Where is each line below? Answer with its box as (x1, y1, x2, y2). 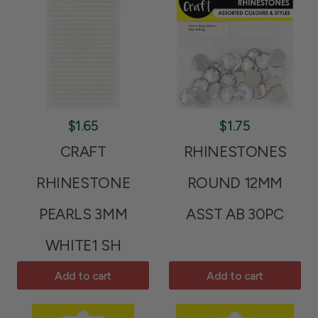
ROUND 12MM (187, 174, 283, 192)
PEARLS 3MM (39, 205, 128, 223)
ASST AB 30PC (186, 205, 284, 223)
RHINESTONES (183, 143, 287, 160)
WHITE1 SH (45, 236, 121, 254)
